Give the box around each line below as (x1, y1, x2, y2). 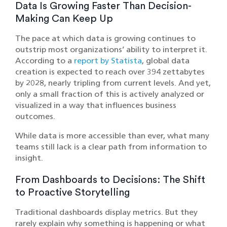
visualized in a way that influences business (15, 100, 176, 110)
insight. (15, 153, 43, 163)
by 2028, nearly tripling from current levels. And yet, (15, 78, 211, 88)
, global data (142, 56, 190, 65)
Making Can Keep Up (15, 14, 113, 24)
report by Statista (74, 56, 142, 65)
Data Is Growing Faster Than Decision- (15, 1, 192, 11)
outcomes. (15, 111, 55, 121)
